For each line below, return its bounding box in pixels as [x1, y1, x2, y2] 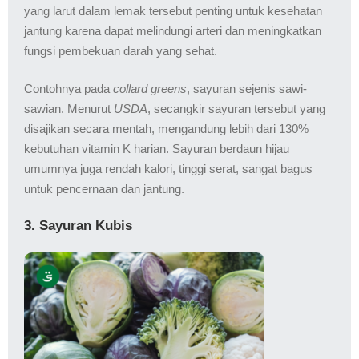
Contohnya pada [24, 82, 113, 96]
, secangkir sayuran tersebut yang [147, 102, 325, 116]
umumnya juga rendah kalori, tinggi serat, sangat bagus [24, 162, 313, 176]
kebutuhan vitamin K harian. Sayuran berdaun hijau [24, 142, 289, 156]
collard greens [113, 82, 187, 96]
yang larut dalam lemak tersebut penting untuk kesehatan [24, 3, 322, 18]
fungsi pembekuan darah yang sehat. [24, 43, 217, 58]
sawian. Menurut [24, 102, 114, 116]
